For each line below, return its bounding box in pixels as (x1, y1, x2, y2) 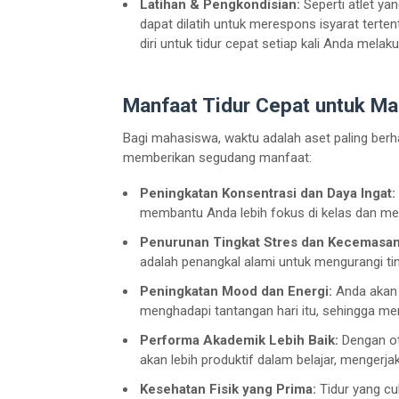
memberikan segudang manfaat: (123, 150, 312, 167)
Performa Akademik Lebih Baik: (140, 332, 338, 349)
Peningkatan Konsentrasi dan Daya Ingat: (140, 185, 395, 202)
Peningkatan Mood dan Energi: (140, 283, 332, 300)
